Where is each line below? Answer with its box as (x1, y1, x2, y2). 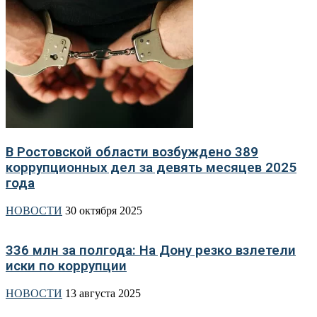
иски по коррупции (6, 258, 127, 275)
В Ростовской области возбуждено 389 (6, 144, 258, 160)
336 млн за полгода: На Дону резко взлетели (6, 243, 296, 259)
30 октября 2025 (65, 204, 142, 217)
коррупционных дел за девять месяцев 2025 (6, 159, 296, 175)
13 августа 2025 (65, 287, 141, 300)
